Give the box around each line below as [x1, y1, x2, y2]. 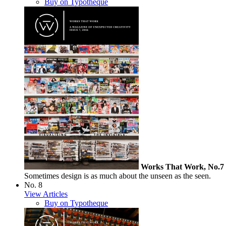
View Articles [24, 189, 68, 198]
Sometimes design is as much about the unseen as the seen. [24, 171, 211, 180]
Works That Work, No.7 [141, 162, 224, 171]
